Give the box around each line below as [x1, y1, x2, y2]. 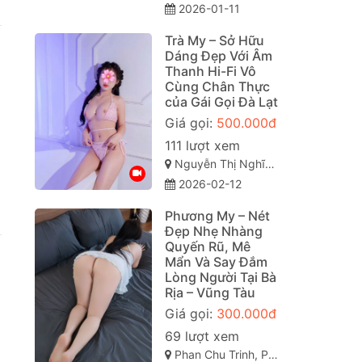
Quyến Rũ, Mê [164, 238, 250, 255]
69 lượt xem [164, 328, 239, 345]
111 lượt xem [164, 137, 240, 154]
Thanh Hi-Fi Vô [164, 63, 256, 80]
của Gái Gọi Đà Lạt [164, 94, 278, 111]
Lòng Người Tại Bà [164, 269, 276, 286]
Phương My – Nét [164, 208, 270, 225]
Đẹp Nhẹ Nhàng [164, 223, 263, 240]
